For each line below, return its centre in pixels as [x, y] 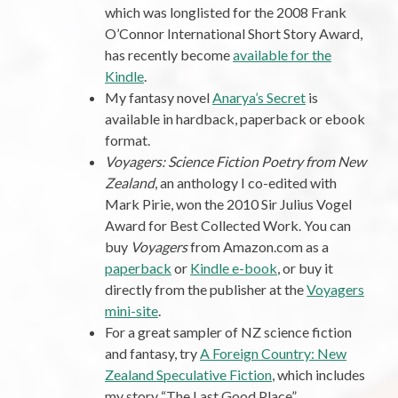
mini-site [131, 311]
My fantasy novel [159, 98]
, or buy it [305, 268]
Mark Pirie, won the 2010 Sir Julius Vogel [228, 204]
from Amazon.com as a [258, 247]
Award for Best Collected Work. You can [228, 226]
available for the [282, 55]
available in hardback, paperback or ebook [235, 119]
